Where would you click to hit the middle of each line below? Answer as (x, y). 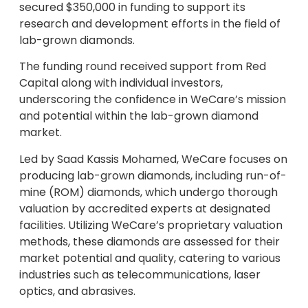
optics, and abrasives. (77, 291)
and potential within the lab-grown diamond (139, 116)
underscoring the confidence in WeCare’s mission (153, 100)
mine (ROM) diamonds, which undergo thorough (148, 192)
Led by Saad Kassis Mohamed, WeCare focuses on (153, 159)
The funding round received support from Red (143, 67)
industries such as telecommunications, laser (140, 274)
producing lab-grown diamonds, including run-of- (153, 175)
